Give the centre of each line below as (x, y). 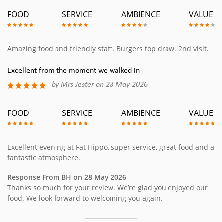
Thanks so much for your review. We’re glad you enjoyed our (108, 188)
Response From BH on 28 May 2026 (67, 177)
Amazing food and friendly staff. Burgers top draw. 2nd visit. (108, 49)
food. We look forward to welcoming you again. (85, 198)
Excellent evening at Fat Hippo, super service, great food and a (111, 147)
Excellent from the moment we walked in (74, 71)
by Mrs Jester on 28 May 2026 (100, 85)
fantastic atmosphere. (44, 158)
